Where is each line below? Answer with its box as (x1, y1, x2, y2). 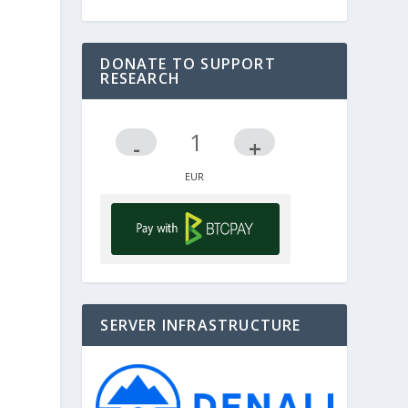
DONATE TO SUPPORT (100, 53, 276, 74)
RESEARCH (100, 67, 180, 88)
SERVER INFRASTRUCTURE (100, 314, 301, 335)
